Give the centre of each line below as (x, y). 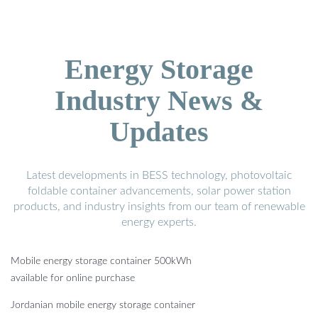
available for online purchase (73, 279)
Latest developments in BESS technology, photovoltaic (159, 176)
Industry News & (159, 101)
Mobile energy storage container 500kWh (101, 262)
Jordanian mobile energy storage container (103, 306)
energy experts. (159, 223)
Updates (159, 132)
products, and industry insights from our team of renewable (159, 207)
